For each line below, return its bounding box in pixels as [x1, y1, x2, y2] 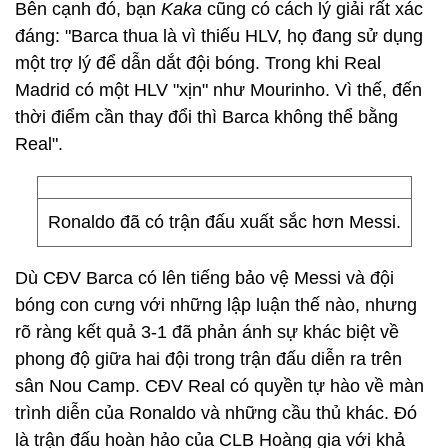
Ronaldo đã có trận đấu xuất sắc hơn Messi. [47, 212, 401, 232]
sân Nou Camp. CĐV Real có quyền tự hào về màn [15, 376, 424, 396]
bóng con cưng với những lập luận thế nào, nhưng [15, 295, 417, 315]
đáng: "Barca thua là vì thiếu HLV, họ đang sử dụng [15, 26, 423, 46]
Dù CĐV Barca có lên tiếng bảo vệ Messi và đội [15, 268, 394, 288]
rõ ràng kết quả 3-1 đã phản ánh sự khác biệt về [15, 322, 399, 342]
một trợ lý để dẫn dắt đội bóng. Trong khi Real [15, 53, 381, 73]
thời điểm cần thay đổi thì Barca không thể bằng [15, 107, 398, 127]
